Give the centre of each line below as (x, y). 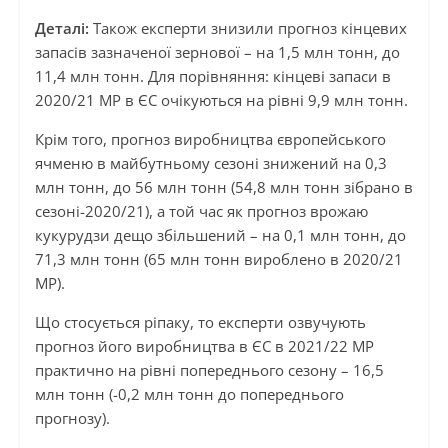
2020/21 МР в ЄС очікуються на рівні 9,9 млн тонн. (221, 100)
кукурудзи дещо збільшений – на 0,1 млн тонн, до (220, 235)
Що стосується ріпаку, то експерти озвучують (200, 322)
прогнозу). (72, 418)
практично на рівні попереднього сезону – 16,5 (209, 370)
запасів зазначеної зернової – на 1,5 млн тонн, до (217, 52)
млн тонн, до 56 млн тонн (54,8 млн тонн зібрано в (223, 187)
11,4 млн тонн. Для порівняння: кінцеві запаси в (212, 76)
